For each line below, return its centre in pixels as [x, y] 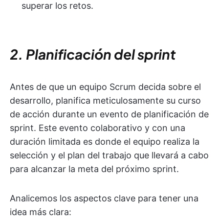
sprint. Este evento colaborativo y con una [98, 128]
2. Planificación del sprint [93, 54]
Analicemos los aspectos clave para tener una [104, 198]
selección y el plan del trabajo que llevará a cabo [109, 155]
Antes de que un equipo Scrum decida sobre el [105, 87]
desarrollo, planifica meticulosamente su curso [105, 101]
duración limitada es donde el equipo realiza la [105, 142]
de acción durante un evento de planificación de [109, 114]
